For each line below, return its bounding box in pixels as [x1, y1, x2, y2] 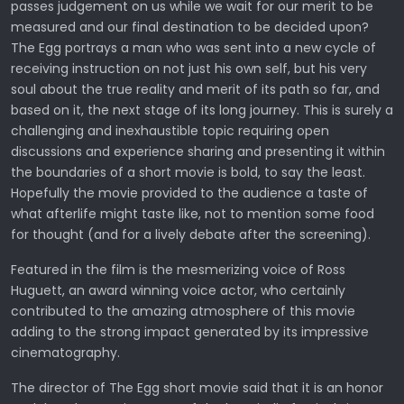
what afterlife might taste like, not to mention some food [11, 205, 374, 224]
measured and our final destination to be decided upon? [11, 18, 369, 37]
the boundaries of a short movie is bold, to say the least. [11, 163, 365, 182]
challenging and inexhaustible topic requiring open [11, 122, 329, 141]
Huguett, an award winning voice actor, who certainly [11, 281, 345, 300]
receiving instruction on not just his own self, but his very [11, 60, 367, 78]
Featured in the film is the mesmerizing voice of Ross [11, 261, 345, 280]
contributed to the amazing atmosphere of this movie [11, 302, 355, 321]
